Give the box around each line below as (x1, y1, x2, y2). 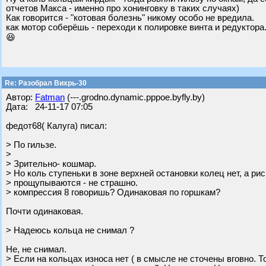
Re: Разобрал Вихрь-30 (3, 79, 87, 87)
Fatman (35, 93, 65, 102)
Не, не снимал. (6, 245, 66, 254)
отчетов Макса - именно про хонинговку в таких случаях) (6, 4, 239, 13)
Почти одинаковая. (6, 207, 83, 216)
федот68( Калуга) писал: (6, 121, 107, 131)
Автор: (6, 93, 35, 102)
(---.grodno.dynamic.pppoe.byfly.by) (65, 93, 205, 102)
